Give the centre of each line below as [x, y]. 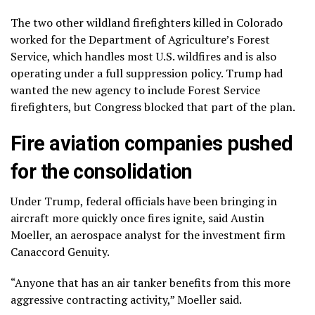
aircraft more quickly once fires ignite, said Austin [137, 218]
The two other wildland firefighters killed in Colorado [147, 22]
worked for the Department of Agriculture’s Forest [140, 39]
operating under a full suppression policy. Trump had [147, 73]
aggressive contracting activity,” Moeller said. [126, 299]
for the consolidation [102, 171]
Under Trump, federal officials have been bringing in [144, 201]
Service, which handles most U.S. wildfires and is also [143, 56]
